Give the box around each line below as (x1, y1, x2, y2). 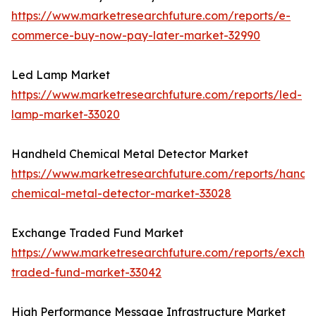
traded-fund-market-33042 (11, 265, 162, 280)
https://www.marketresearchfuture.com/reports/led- (11, 87, 302, 102)
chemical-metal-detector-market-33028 (11, 186, 231, 201)
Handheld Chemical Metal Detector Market (11, 147, 248, 162)
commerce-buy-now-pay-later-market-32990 (11, 28, 260, 43)
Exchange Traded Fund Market (11, 226, 183, 241)
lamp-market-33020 (11, 107, 120, 122)
